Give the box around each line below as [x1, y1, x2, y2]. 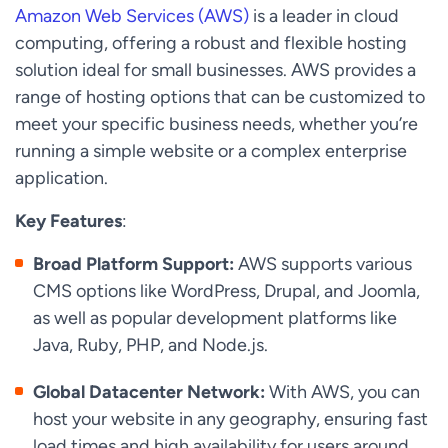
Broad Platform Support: [33, 253, 235, 275]
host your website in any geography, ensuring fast [33, 408, 429, 430]
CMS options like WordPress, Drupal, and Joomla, [33, 280, 421, 302]
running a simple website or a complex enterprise [15, 140, 407, 162]
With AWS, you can [265, 381, 421, 403]
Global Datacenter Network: [33, 381, 266, 403]
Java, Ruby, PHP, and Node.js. [33, 334, 269, 356]
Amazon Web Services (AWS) [15, 5, 249, 27]
